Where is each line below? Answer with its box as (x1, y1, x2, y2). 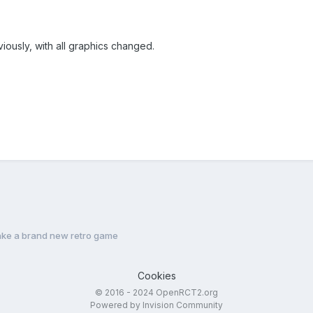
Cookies (137, 270, 176, 282)
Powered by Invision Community (90, 300, 223, 311)
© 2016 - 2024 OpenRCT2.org (95, 287, 218, 298)
